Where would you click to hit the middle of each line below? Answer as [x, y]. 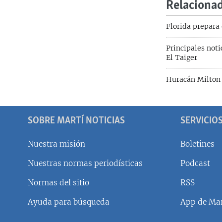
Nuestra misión [56, 144]
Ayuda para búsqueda [69, 202]
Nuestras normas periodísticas [85, 164]
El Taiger [182, 58]
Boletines [197, 144]
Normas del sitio [58, 183]
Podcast [195, 164]
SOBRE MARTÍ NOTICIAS [76, 121]
